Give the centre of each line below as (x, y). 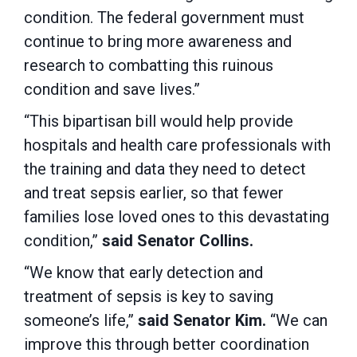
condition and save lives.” (114, 89)
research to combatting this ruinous (149, 65)
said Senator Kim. (202, 320)
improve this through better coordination (167, 344)
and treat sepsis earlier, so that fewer (154, 193)
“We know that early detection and (143, 273)
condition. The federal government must (164, 18)
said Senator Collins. (178, 241)
